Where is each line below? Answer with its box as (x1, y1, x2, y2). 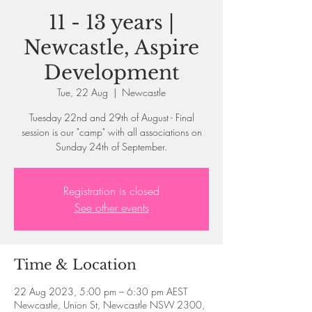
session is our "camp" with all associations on (21, 125, 202, 139)
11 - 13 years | (49, 10, 174, 35)
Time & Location (14, 256, 136, 273)
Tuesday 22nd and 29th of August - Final (29, 110, 194, 124)
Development (43, 60, 180, 85)
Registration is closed (63, 182, 159, 198)
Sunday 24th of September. (56, 139, 167, 153)
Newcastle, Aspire (24, 35, 199, 60)
